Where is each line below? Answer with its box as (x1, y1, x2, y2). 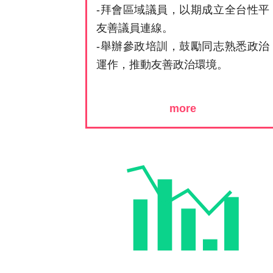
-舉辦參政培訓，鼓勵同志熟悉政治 (96, 40, 270, 52)
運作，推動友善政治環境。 (96, 58, 229, 71)
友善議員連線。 (96, 21, 174, 34)
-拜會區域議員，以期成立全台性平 (96, 3, 270, 16)
